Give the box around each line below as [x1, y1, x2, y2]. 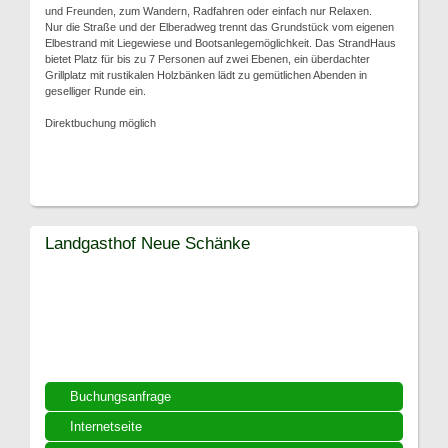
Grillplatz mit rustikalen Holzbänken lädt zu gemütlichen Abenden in [45, 68, 367, 81]
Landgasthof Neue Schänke [45, 232, 250, 253]
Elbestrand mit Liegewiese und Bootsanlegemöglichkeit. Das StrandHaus [45, 36, 396, 49]
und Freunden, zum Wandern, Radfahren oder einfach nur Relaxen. [45, 4, 372, 17]
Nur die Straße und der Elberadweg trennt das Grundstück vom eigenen [45, 20, 394, 33]
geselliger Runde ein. [45, 84, 146, 97]
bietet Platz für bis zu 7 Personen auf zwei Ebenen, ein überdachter [45, 52, 370, 65]
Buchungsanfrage [70, 388, 171, 404]
